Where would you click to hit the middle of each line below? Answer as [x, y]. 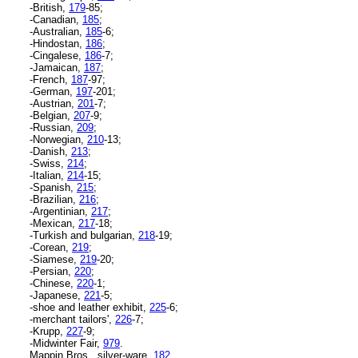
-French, [50, 79]
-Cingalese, [57, 55]
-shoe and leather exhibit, [89, 307]
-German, [53, 91]
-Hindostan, [58, 43]
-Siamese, [55, 259]
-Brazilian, [54, 199]
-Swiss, [48, 163]
